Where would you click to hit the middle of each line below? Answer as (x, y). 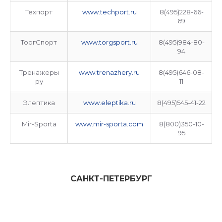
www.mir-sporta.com (109, 124)
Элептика (39, 103)
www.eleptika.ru (109, 103)
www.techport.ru (109, 12)
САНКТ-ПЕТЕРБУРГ (111, 179)
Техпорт (39, 12)
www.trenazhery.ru (109, 72)
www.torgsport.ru (109, 42)
